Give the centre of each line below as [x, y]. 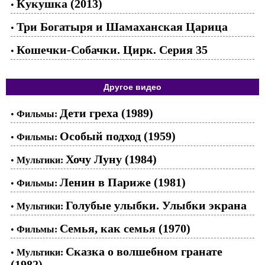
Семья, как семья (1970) [125, 228]
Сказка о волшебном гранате [144, 251]
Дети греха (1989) [106, 113]
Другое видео [132, 87]
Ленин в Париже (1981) [123, 182]
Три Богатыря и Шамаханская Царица [122, 26]
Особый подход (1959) [118, 136]
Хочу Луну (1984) [111, 159]
